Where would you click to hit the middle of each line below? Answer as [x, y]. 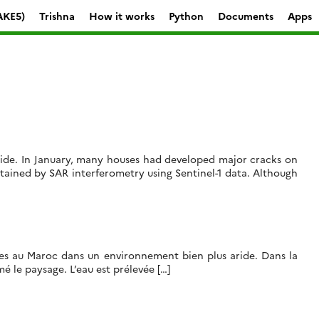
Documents [246, 15]
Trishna [57, 15]
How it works [122, 15]
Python [186, 15]
